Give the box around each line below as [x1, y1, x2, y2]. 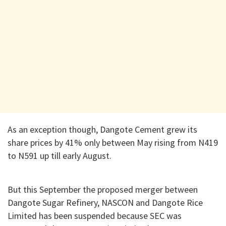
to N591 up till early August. [8, 150, 111, 162]
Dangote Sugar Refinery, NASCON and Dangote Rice [8, 196, 203, 208]
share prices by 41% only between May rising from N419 [8, 137, 218, 149]
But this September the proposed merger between [8, 183, 198, 195]
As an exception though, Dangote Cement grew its [8, 124, 197, 136]
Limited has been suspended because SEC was [8, 209, 182, 221]
